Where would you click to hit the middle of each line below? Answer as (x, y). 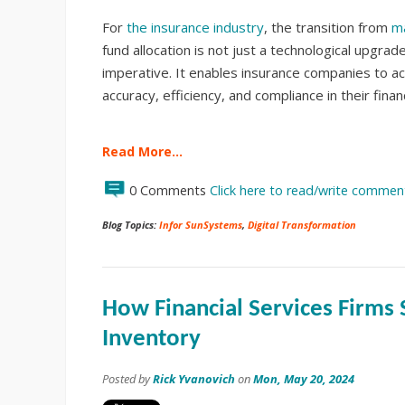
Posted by (127, 379)
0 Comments (170, 191)
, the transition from (328, 27)
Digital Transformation (302, 225)
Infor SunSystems (201, 225)
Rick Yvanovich (194, 379)
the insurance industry (195, 27)
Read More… (142, 152)
